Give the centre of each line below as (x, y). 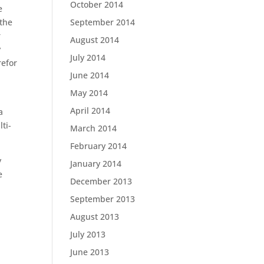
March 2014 (94, 128)
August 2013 (95, 217)
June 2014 (90, 75)
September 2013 (103, 199)
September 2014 (103, 22)
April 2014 (90, 110)
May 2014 (89, 93)
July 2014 (88, 57)
